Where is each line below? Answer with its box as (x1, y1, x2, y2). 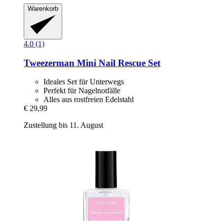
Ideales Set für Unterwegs (43, 77, 124, 86)
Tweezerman (24, 57, 74, 68)
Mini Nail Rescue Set (74, 57, 160, 68)
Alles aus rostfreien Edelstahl (43, 95, 134, 104)
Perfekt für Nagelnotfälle (43, 86, 120, 95)
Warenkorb (28, 5, 58, 13)
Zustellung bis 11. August (24, 121, 103, 130)
